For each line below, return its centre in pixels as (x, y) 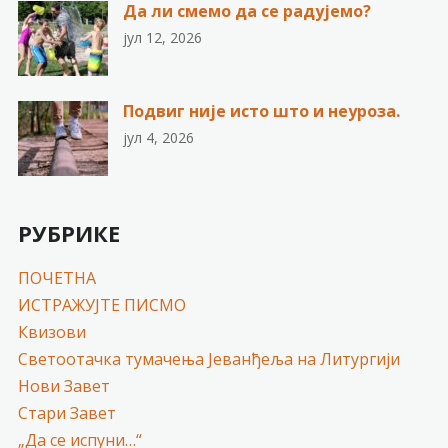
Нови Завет (63, 385)
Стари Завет (66, 412)
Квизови (51, 331)
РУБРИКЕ (68, 232)
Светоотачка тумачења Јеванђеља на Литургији (208, 358)
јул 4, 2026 (158, 137)
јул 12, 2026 (162, 37)
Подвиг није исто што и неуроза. (261, 110)
